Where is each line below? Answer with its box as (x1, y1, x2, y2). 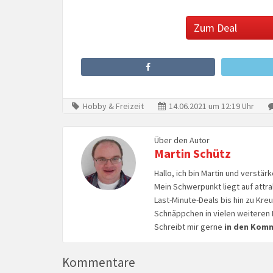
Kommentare (62, 253, 135, 271)
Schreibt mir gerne (154, 221, 224, 232)
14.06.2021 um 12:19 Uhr (167, 100, 254, 112)
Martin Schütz (154, 145, 231, 161)
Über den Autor (154, 134, 210, 146)
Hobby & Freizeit (83, 100, 144, 112)
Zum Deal (194, 20, 237, 35)
